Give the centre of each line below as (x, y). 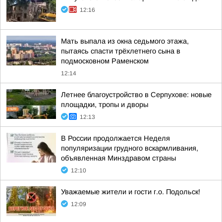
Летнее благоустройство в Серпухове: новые (136, 95)
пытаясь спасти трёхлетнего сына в (121, 51)
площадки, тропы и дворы (105, 105)
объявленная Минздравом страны (118, 158)
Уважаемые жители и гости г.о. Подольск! (131, 192)
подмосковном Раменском (105, 61)
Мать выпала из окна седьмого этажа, (125, 41)
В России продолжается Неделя (115, 138)
